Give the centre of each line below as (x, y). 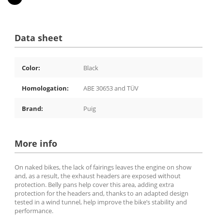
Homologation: (45, 88)
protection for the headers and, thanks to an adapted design (101, 193)
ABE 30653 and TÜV (111, 88)
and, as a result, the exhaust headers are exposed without (98, 176)
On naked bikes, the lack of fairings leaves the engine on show (103, 167)
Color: (31, 68)
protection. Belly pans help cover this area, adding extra (94, 184)
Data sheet (39, 38)
